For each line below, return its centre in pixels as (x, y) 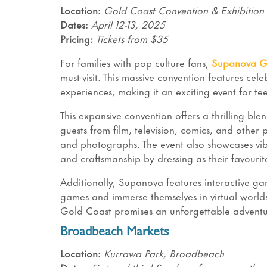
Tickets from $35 (132, 38)
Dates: (74, 24)
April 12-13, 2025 (128, 24)
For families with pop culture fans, (134, 62)
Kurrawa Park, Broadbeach (164, 253)
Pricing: (78, 38)
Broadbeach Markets (114, 233)
